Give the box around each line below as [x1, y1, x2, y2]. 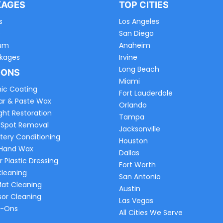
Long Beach [119, 64, 159, 75]
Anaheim [119, 40, 150, 51]
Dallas [119, 148, 139, 158]
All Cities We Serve [119, 208, 183, 218]
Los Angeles [119, 16, 159, 27]
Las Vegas [119, 196, 153, 206]
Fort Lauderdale [119, 88, 173, 99]
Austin [119, 184, 140, 194]
